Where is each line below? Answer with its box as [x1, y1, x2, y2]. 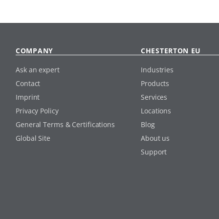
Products [141, 78, 170, 88]
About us [141, 133, 170, 143]
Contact [16, 78, 41, 88]
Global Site [16, 133, 50, 143]
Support [141, 147, 167, 156]
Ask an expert [16, 65, 60, 74]
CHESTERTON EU [141, 45, 201, 55]
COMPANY [16, 45, 53, 55]
